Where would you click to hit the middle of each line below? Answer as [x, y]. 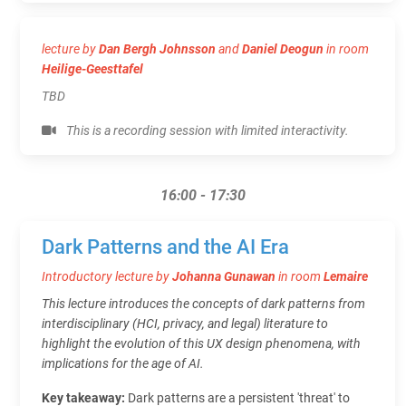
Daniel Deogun [283, 48]
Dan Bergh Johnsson [157, 48]
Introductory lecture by [107, 276]
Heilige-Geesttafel [92, 68]
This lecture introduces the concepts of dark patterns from [203, 303]
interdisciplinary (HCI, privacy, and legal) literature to [185, 323]
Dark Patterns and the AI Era [165, 246]
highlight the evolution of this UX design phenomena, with [201, 343]
